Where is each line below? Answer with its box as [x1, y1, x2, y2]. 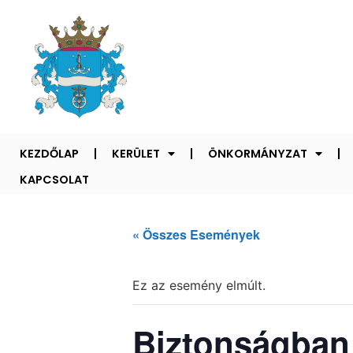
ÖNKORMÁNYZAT [208, 145, 307, 162]
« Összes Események [132, 225, 260, 243]
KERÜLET [112, 145, 160, 162]
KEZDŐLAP [20, 145, 79, 162]
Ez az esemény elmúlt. [132, 277, 266, 293]
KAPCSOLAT [20, 171, 89, 188]
